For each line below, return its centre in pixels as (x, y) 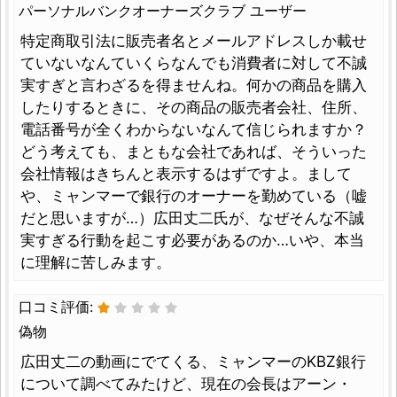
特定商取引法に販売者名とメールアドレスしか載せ (194, 40)
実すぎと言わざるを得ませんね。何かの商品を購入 (194, 85)
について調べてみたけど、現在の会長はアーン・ (186, 383)
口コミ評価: (58, 306)
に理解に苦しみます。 (96, 262)
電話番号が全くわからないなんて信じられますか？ (194, 129)
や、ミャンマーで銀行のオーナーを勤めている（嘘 (194, 195)
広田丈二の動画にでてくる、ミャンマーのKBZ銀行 (193, 361)
